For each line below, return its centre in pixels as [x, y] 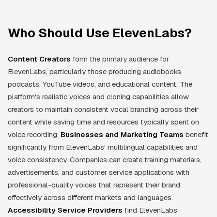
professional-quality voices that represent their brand [94, 185]
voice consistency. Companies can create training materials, [105, 159]
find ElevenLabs [150, 210]
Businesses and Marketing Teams [122, 134]
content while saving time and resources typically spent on [103, 122]
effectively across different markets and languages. [90, 197]
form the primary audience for [120, 59]
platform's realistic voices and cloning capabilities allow [98, 96]
